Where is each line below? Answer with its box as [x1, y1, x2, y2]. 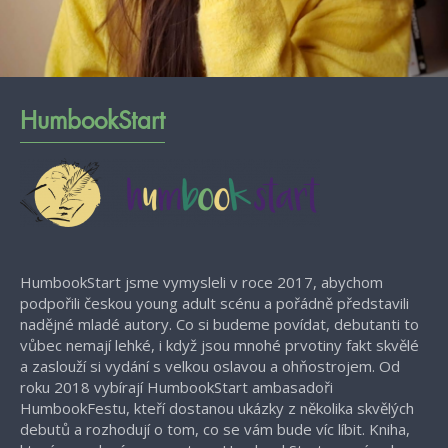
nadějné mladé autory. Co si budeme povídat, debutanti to [20, 314, 419, 334]
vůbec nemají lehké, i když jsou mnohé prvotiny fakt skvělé [20, 335, 419, 355]
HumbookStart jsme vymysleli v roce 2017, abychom [20, 272, 383, 292]
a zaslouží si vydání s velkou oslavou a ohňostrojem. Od [20, 356, 400, 376]
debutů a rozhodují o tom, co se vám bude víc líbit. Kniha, [20, 419, 410, 439]
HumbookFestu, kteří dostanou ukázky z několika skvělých [20, 398, 414, 418]
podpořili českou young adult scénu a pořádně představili [20, 293, 409, 313]
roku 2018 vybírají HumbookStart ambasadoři [20, 377, 333, 397]
